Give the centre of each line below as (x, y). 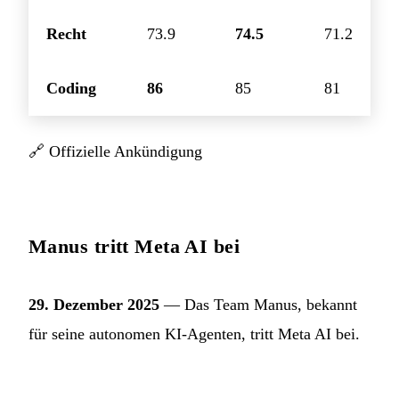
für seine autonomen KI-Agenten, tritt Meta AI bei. (194, 334)
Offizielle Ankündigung (126, 151)
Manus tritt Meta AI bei (134, 246)
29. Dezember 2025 (94, 304)
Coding (71, 88)
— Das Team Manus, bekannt (258, 304)
